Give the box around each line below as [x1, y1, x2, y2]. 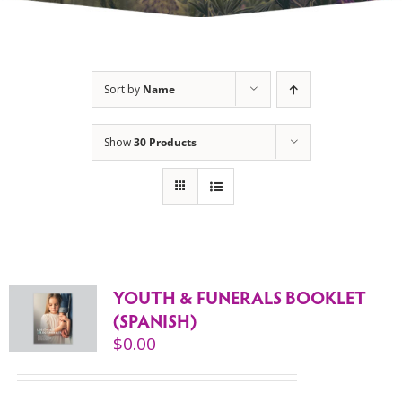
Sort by [103, 82, 143, 97]
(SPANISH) [112, 308, 197, 333]
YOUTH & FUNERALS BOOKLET [112, 284, 366, 310]
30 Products [133, 135, 197, 150]
